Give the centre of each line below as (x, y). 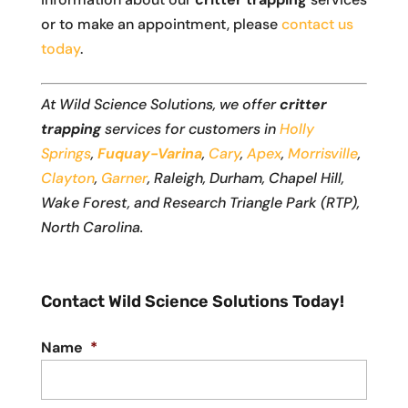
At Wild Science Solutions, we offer (160, 105)
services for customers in (190, 129)
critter (303, 105)
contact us (317, 25)
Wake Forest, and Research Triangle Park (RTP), (200, 203)
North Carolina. (92, 228)
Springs (66, 154)
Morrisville (322, 154)
